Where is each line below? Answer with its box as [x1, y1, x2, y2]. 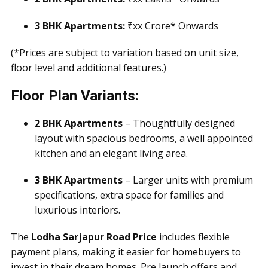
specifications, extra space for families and [35, 188, 224, 202]
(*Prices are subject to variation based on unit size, [11, 46, 239, 59]
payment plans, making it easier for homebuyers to [11, 245, 241, 258]
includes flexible [157, 230, 230, 243]
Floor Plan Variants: [11, 87, 139, 104]
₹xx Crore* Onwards [125, 19, 218, 32]
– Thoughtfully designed [123, 117, 235, 130]
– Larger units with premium [123, 173, 253, 187]
